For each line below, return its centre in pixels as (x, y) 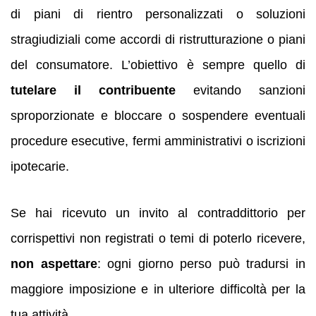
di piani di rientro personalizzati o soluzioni (158, 14)
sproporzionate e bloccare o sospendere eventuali (158, 115)
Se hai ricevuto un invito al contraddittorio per (158, 213)
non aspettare (54, 264)
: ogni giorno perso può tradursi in (201, 264)
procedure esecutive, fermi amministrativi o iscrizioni (158, 141)
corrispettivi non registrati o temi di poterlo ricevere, (158, 239)
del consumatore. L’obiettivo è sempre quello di (158, 65)
